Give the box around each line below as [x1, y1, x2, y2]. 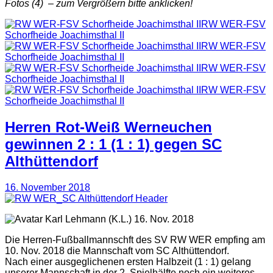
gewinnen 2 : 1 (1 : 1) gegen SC [5, 135, 222, 152]
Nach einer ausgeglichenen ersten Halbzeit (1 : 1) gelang [5, 256, 251, 267]
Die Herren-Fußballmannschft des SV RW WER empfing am [5, 234, 265, 245]
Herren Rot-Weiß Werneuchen [5, 118, 212, 135]
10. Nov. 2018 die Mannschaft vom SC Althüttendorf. [5, 245, 229, 256]
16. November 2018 [5, 182, 90, 193]
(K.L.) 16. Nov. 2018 [106, 213, 194, 224]
